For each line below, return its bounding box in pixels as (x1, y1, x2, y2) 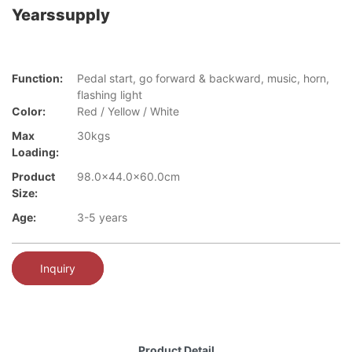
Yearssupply (12, 5, 110, 24)
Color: (12, 104, 46, 119)
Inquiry (40, 261, 75, 275)
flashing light (77, 88, 142, 102)
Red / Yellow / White (77, 104, 179, 119)
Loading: (12, 145, 59, 159)
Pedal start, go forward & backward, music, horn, (77, 71, 329, 86)
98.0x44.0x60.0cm (77, 170, 180, 184)
